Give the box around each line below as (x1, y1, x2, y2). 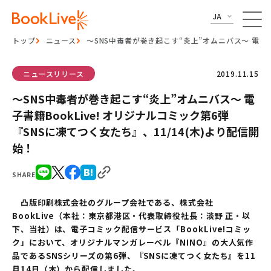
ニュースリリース (23, 68, 84, 79)
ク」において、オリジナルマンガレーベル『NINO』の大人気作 (12, 237, 254, 248)
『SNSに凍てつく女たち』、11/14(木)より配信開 (12, 123, 259, 139)
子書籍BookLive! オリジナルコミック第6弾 (12, 107, 229, 123)
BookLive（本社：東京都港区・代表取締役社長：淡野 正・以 (12, 210, 251, 221)
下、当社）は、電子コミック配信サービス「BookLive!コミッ (12, 223, 252, 235)
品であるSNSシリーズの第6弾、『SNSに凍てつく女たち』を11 (12, 250, 256, 261)
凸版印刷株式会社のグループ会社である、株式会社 (12, 197, 214, 208)
